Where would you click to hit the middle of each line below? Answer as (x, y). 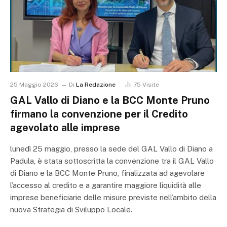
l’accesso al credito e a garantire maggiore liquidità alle (106, 185)
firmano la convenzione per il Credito (99, 114)
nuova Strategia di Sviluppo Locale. (71, 210)
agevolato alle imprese (65, 128)
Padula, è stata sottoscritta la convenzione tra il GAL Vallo (112, 161)
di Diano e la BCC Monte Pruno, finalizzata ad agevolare (107, 173)
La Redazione (96, 85)
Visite (151, 85)
